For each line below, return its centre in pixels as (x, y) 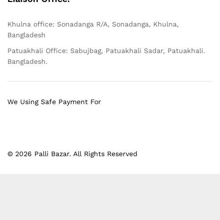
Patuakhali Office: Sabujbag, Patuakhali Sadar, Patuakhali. (106, 50)
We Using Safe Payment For (54, 101)
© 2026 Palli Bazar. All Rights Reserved (72, 153)
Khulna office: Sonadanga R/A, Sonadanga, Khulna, (93, 24)
